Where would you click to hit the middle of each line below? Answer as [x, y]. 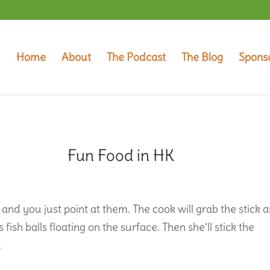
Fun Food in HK [121, 155]
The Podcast [136, 57]
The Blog [202, 57]
